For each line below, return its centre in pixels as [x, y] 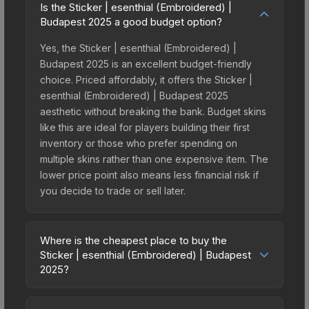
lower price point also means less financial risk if [149, 175]
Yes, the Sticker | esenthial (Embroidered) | [138, 48]
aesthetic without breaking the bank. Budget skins [153, 111]
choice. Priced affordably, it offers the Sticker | [146, 79]
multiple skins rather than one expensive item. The [154, 159]
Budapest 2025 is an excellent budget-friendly [146, 63]
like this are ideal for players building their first [145, 127]
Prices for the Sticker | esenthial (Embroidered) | [151, 295]
